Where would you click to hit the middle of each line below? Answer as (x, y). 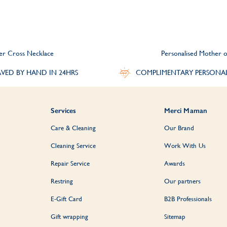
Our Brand (179, 128)
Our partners (182, 181)
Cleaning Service (73, 145)
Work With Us (185, 145)
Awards (174, 163)
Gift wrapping (70, 216)
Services (64, 110)
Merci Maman (186, 110)
